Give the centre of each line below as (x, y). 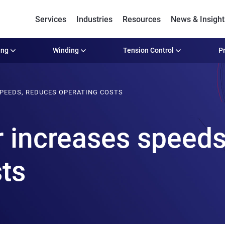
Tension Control (149, 50)
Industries (94, 19)
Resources (141, 19)
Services (50, 19)
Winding (66, 50)
